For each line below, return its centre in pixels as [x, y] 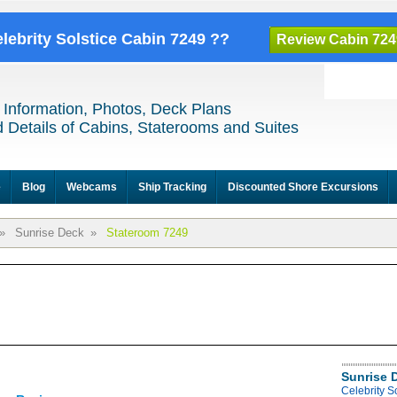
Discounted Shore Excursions [303, 187]
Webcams [92, 187]
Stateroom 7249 [147, 233]
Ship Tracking [172, 187]
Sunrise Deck [50, 233]
